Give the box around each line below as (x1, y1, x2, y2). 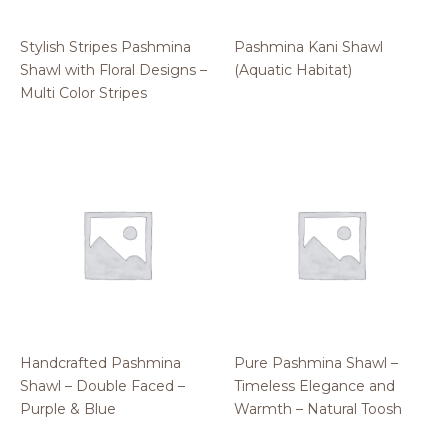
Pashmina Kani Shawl (234, 37, 383, 56)
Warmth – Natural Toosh (234, 399, 402, 418)
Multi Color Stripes (20, 83, 147, 102)
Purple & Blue (20, 399, 116, 418)
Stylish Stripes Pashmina (20, 37, 191, 56)
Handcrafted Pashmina (20, 353, 181, 372)
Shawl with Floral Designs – (20, 60, 207, 79)
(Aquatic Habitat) (234, 60, 352, 79)
